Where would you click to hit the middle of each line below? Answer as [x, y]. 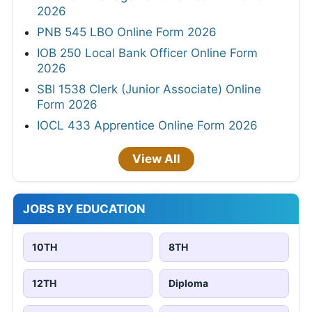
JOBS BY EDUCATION [84, 209]
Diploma [188, 283]
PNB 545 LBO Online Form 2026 [127, 32]
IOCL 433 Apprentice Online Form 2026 [147, 125]
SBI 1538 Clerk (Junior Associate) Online [149, 89]
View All [156, 158]
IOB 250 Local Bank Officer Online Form [147, 53]
